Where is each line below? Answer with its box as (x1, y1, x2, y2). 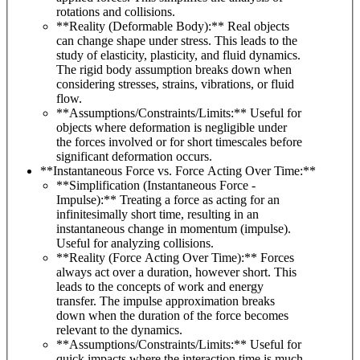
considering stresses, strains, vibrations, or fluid (56, 77, 294, 92)
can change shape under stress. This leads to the (56, 34, 297, 48)
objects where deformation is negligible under (56, 121, 287, 135)
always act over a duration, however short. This (56, 265, 297, 280)
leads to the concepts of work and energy (56, 280, 264, 294)
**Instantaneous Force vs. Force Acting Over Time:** (40, 164, 316, 178)
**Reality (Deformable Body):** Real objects (56, 19, 289, 34)
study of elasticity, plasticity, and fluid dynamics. (56, 48, 301, 63)
